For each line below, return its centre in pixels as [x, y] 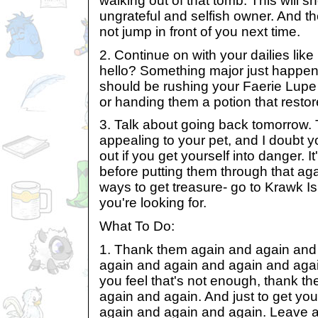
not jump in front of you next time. [200, 32]
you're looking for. [153, 203]
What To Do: [137, 226]
